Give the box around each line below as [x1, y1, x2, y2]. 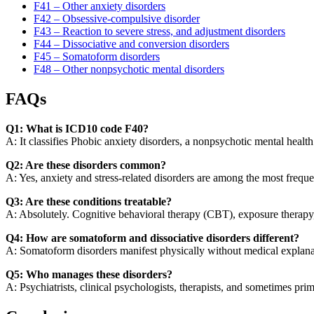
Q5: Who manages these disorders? [6, 268, 172, 280]
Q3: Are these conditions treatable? [6, 195, 172, 207]
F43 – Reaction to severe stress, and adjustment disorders [34, 25, 285, 38]
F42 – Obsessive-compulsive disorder [34, 13, 200, 25]
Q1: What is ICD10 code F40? [6, 122, 149, 135]
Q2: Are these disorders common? [6, 158, 166, 171]
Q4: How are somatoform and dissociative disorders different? [6, 231, 299, 244]
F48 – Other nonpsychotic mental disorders [34, 63, 224, 76]
